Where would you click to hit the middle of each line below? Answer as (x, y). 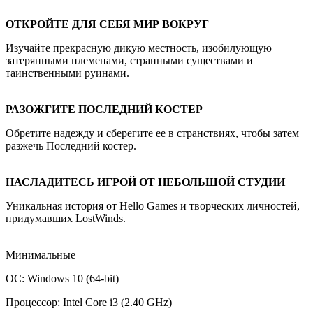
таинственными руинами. (67, 73)
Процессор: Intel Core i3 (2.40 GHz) (89, 302)
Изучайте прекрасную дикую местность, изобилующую (139, 48)
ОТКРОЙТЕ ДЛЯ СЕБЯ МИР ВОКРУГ (107, 24)
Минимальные (41, 254)
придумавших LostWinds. (66, 218)
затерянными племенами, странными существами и (129, 60)
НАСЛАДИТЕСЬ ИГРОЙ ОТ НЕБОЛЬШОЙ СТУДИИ (145, 182)
